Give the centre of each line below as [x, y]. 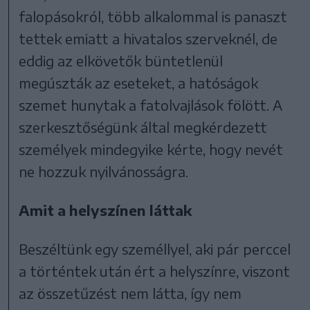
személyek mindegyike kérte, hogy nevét [151, 149]
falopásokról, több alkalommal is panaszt [153, 16]
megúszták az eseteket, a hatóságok [139, 82]
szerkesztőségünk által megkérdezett [143, 127]
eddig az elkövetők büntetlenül [121, 60]
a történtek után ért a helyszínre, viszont [155, 271]
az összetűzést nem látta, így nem [130, 293]
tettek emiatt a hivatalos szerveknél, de [148, 38]
